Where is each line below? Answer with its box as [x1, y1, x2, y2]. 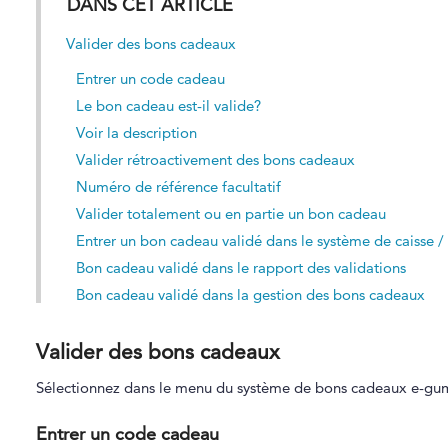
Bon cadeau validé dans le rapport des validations [75, 258, 406, 277]
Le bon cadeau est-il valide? [75, 96, 261, 115]
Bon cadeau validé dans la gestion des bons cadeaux [75, 285, 425, 304]
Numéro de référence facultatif [75, 177, 281, 196]
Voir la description [75, 123, 197, 142]
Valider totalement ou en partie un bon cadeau [75, 204, 386, 223]
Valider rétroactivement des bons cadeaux [75, 150, 355, 169]
